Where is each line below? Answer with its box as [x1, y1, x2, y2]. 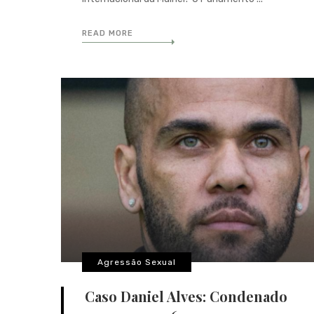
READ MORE [82, 29, 133, 38]
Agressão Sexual [97, 257, 176, 267]
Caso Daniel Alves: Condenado [85, 286, 287, 306]
